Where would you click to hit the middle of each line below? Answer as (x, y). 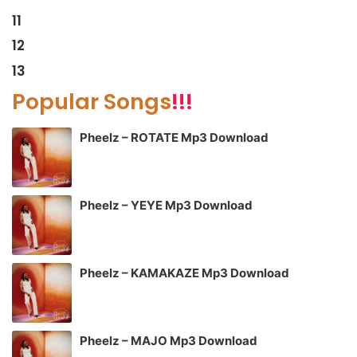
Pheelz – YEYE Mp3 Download (166, 205)
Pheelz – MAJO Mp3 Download (169, 340)
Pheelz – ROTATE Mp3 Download (174, 137)
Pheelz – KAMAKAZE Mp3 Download (184, 273)
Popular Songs (92, 102)
